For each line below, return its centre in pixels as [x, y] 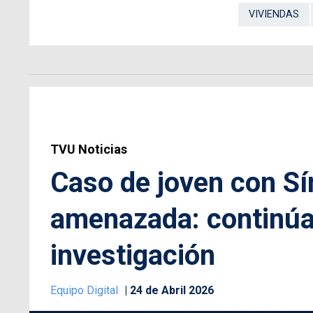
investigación [133, 256]
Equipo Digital [86, 291]
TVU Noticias [89, 150]
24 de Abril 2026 [172, 291]
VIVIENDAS [274, 15]
